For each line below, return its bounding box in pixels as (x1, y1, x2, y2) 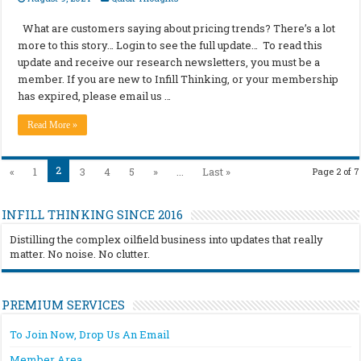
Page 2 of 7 (312, 165, 359, 178)
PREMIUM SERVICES (2, 297, 126, 313)
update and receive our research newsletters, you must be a (18, 55, 321, 70)
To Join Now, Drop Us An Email (10, 327, 170, 342)
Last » (202, 164, 231, 180)
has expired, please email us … (18, 89, 172, 104)
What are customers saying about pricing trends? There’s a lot (18, 21, 336, 36)
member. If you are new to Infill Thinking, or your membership (18, 72, 339, 87)
